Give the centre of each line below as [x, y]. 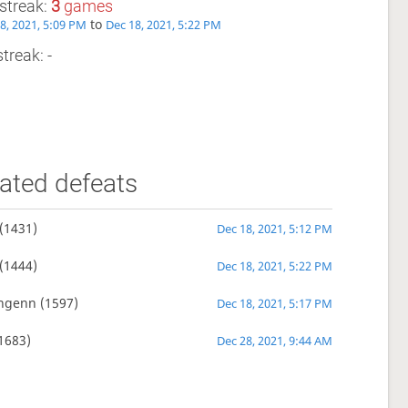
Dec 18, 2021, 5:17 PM [275, 304]
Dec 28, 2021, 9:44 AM [275, 342]
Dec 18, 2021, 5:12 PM [275, 229]
